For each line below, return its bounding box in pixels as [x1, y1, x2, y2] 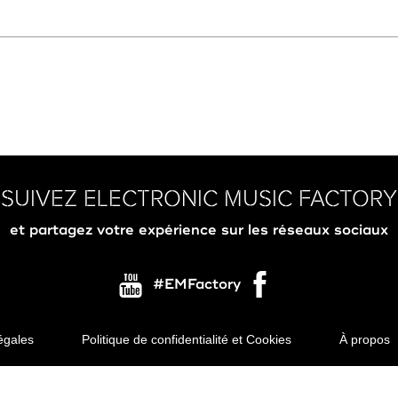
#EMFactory [152, 275, 241, 293]
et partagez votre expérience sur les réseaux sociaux [10, 221, 388, 239]
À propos [338, 332, 390, 346]
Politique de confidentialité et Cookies [81, 332, 291, 346]
